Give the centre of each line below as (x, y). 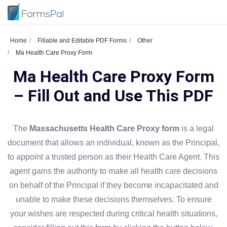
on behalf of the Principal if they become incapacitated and (113, 185)
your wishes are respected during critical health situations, (113, 214)
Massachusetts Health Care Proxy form (104, 128)
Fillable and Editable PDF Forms (82, 41)
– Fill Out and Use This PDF (113, 96)
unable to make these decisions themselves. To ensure (113, 199)
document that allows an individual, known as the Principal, (113, 143)
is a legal (197, 128)
